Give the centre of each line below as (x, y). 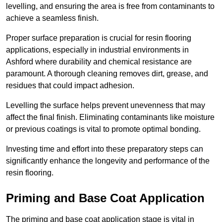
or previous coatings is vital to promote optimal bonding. (103, 129)
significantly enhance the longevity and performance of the (108, 161)
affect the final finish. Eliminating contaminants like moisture (110, 117)
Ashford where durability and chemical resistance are (99, 62)
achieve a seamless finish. (52, 18)
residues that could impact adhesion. (70, 86)
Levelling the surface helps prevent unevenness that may (106, 106)
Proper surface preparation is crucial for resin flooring (99, 38)
